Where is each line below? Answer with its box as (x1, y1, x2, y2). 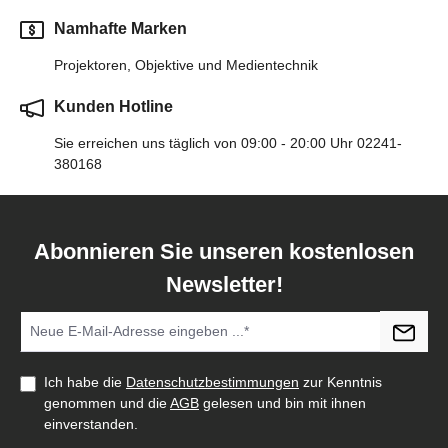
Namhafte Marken (54, 20, 187, 38)
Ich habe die (44, 374, 126, 391)
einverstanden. (44, 416, 138, 433)
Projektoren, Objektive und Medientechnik (54, 57, 318, 74)
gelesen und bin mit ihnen (199, 395, 366, 412)
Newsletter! (165, 272, 283, 298)
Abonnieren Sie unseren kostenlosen (34, 239, 414, 265)
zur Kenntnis (299, 374, 382, 391)
